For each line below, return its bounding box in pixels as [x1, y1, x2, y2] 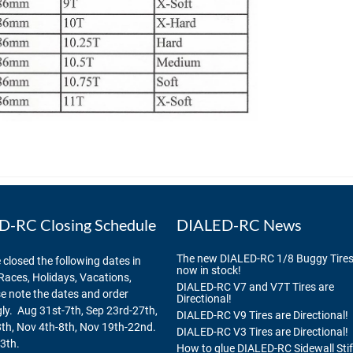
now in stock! [176, 264, 241, 277]
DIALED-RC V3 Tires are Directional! [176, 325, 348, 339]
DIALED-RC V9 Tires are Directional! [176, 309, 348, 322]
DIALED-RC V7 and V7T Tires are [176, 281, 334, 294]
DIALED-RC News [176, 214, 302, 234]
